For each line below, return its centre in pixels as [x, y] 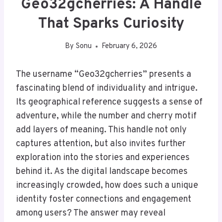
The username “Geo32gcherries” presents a [104, 75]
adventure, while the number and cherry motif [106, 116]
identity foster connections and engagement [104, 200]
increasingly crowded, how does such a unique [107, 186]
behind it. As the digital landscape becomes [102, 172]
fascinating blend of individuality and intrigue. [107, 89]
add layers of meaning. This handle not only [101, 130]
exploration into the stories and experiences [103, 158]
